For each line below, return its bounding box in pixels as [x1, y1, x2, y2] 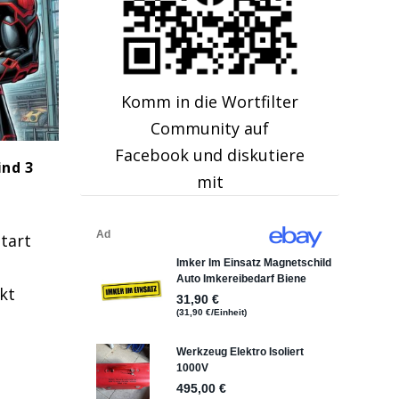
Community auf [151, 118, 270, 140]
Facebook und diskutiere [115, 144, 305, 167]
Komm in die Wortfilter [121, 91, 299, 113]
